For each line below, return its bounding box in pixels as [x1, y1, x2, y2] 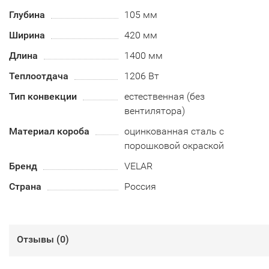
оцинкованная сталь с [124, 125, 225, 137]
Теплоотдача [9, 70, 68, 82]
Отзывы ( [17, 234, 60, 245]
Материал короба [9, 125, 89, 137]
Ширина [9, 29, 45, 41]
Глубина [9, 9, 45, 20]
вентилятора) [124, 105, 186, 116]
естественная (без [124, 91, 205, 102]
